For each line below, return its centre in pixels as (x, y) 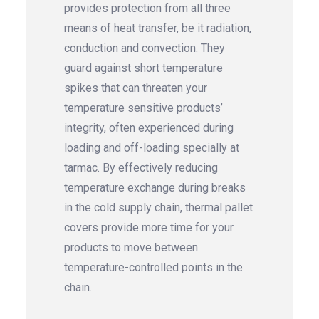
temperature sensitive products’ (143, 108)
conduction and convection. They (145, 48)
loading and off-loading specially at (152, 148)
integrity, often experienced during (149, 128)
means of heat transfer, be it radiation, (158, 28)
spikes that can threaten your (136, 88)
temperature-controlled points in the (153, 268)
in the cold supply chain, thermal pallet (158, 208)
